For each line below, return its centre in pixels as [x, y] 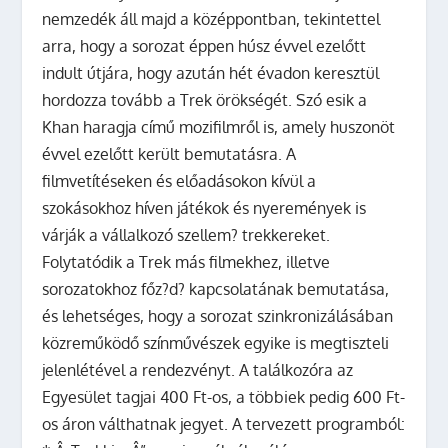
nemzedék [81, 18]
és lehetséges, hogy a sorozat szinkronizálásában [218, 315]
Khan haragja [90, 126]
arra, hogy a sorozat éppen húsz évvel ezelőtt [204, 45]
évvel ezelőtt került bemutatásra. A [169, 153]
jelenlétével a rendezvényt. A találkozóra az [198, 369]
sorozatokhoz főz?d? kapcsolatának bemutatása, [216, 288]
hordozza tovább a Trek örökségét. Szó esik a [205, 99]
